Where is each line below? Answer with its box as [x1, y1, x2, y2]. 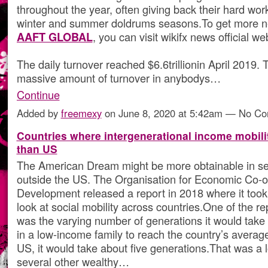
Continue [16, 87, 60, 103]
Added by [16, 106, 61, 121]
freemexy [60, 106, 102, 121]
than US [16, 141, 57, 157]
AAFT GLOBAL [16, 28, 93, 45]
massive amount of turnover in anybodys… [16, 69, 221, 86]
